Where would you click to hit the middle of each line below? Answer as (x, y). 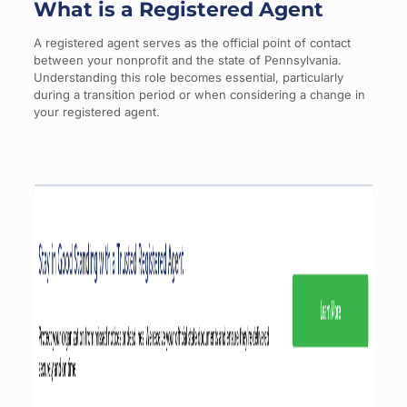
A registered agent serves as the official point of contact (192, 42)
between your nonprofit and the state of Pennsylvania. (187, 60)
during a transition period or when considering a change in (199, 94)
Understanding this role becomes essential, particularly (188, 77)
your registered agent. (96, 111)
